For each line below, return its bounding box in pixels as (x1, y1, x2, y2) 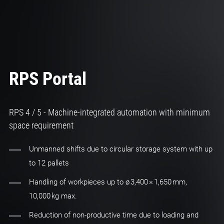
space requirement (8, 120, 73, 131)
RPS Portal (8, 68, 86, 90)
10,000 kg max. (28, 191, 77, 201)
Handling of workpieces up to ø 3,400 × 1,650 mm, (28, 177, 187, 187)
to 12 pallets (28, 158, 69, 168)
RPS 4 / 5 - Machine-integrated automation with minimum (8, 107, 210, 118)
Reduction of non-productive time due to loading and (28, 210, 198, 220)
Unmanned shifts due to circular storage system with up (28, 144, 212, 154)
